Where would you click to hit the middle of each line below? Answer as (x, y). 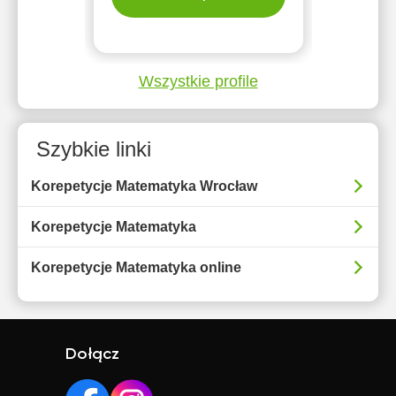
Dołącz (92, 354)
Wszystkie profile (198, 81)
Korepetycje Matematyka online (136, 267)
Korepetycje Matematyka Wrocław (144, 186)
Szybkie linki (94, 149)
